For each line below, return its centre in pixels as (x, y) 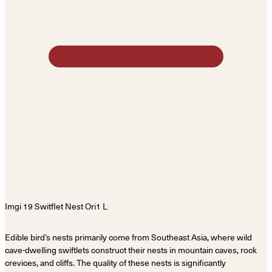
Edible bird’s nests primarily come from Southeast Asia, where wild (128, 237)
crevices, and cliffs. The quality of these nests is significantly (115, 263)
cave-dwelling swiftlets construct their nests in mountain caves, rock (131, 250)
